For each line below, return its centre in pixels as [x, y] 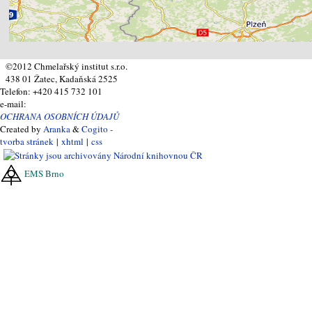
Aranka [57, 129]
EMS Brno [44, 173]
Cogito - [97, 129]
